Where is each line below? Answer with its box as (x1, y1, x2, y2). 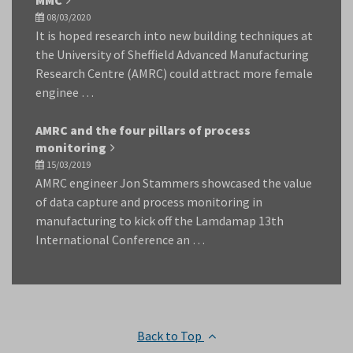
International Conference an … (35, 232, 205, 247)
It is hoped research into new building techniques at (35, 28, 313, 43)
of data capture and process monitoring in (35, 194, 262, 210)
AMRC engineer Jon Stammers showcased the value (35, 175, 312, 191)
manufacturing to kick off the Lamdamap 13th (35, 213, 284, 229)
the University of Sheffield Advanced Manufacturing (35, 46, 309, 62)
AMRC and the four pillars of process (35, 122, 251, 138)
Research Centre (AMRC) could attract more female (35, 65, 313, 81)
